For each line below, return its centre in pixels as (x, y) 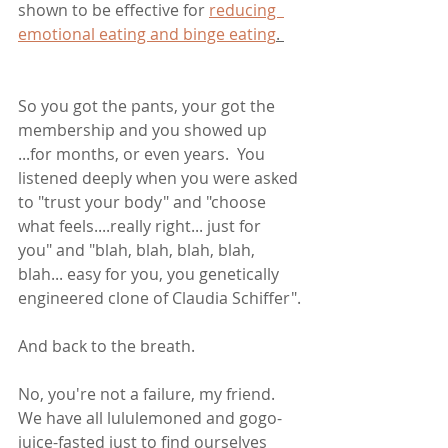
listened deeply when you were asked (160, 178)
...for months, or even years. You (143, 154)
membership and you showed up (144, 130)
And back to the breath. (106, 346)
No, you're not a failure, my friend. (148, 394)
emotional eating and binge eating (147, 34)
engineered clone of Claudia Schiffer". (159, 298)
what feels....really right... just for (141, 226)
